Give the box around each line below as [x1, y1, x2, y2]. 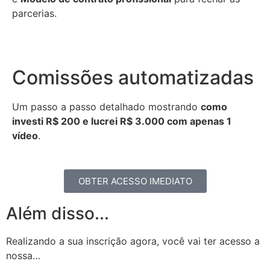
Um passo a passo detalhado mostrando [12, 100, 201, 113]
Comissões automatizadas [12, 65, 254, 89]
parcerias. [12, 7, 57, 20]
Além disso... [6, 203, 109, 224]
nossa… [6, 250, 40, 262]
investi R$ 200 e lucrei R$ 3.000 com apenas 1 [12, 115, 231, 127]
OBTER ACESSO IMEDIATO [78, 175, 192, 187]
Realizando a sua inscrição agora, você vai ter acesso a [6, 235, 260, 248]
